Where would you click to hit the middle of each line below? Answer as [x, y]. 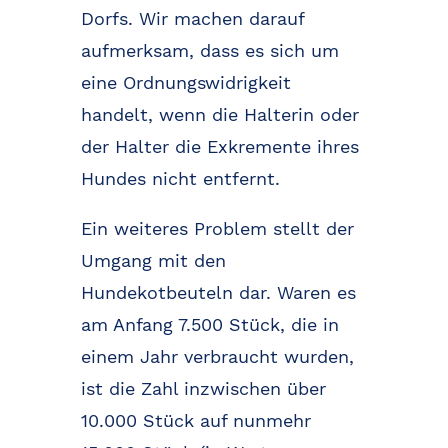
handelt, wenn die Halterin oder [219, 114]
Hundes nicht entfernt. [180, 178]
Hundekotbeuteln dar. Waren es [218, 292]
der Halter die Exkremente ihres [219, 146]
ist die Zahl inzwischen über [203, 388]
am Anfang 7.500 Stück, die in [209, 324]
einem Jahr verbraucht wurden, [217, 356]
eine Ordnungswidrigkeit [185, 82]
